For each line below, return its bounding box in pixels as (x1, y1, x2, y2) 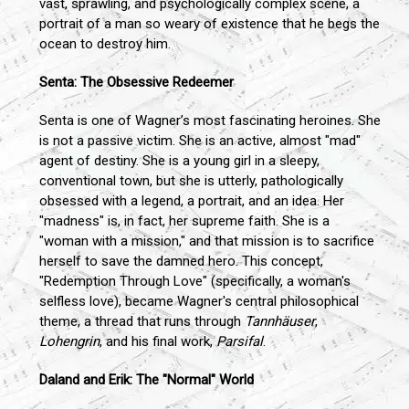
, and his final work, (100, 333, 216, 351)
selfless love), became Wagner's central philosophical (39, 293, 359, 310)
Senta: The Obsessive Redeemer (39, 74, 234, 91)
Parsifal (216, 333, 263, 351)
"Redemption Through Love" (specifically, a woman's (39, 273, 351, 290)
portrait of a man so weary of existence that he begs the (39, 16, 380, 33)
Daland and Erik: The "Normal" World (39, 372, 254, 389)
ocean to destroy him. (39, 36, 171, 53)
